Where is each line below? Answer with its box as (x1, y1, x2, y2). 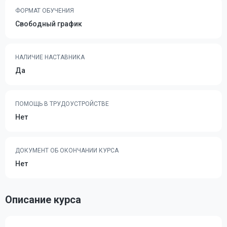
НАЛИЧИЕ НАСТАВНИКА (15, 54, 85, 61)
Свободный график (15, 20, 82, 28)
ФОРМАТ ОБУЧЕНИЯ (15, 7, 74, 14)
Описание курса (5, 194, 81, 206)
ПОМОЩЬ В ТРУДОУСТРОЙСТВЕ (15, 100, 109, 107)
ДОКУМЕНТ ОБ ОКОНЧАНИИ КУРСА (15, 147, 119, 154)
